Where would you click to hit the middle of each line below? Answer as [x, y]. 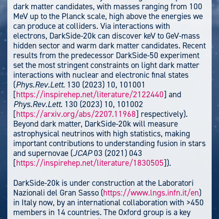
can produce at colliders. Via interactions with [92, 26]
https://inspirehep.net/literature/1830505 [90, 163]
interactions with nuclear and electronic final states [101, 75]
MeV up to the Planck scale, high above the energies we [108, 16]
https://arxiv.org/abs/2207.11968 [76, 114]
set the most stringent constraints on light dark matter [106, 65]
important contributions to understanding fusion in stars [109, 143]
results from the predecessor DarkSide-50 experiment [106, 55]
